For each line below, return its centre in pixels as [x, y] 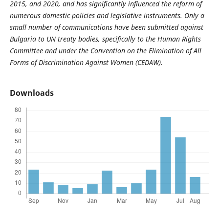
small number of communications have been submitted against [106, 27]
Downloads [32, 93]
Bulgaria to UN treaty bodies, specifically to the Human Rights [105, 39]
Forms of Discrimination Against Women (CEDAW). [86, 63]
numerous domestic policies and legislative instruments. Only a [107, 16]
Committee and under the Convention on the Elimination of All [105, 51]
